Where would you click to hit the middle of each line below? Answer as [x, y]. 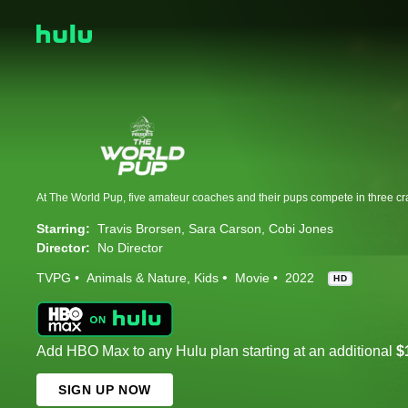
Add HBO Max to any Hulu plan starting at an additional [216, 352]
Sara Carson [225, 229]
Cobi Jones [301, 229]
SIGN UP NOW [105, 390]
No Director [130, 248]
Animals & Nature [137, 278]
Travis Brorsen [139, 229]
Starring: [63, 229]
